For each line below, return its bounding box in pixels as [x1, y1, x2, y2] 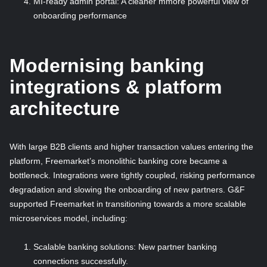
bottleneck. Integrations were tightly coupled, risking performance [10, 170, 255, 181]
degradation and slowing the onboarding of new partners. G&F [10, 185, 245, 195]
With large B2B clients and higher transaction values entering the [10, 142, 253, 152]
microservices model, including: [10, 213, 128, 223]
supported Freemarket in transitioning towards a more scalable [10, 199, 246, 209]
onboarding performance [33, 11, 127, 21]
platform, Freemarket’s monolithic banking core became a [10, 156, 227, 166]
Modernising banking [10, 55, 204, 77]
